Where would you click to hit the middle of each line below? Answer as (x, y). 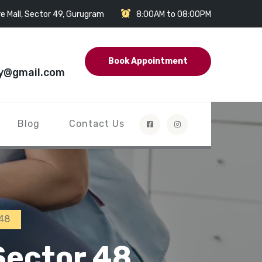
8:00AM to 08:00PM (174, 14)
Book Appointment (148, 61)
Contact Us (97, 123)
